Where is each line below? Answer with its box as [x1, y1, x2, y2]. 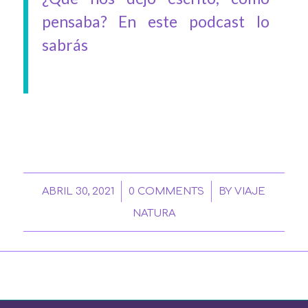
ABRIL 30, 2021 [42, 186, 115, 197]
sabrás [41, 35, 88, 54]
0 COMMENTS [129, 186, 205, 197]
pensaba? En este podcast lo [41, 12, 269, 31]
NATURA [132, 208, 175, 219]
